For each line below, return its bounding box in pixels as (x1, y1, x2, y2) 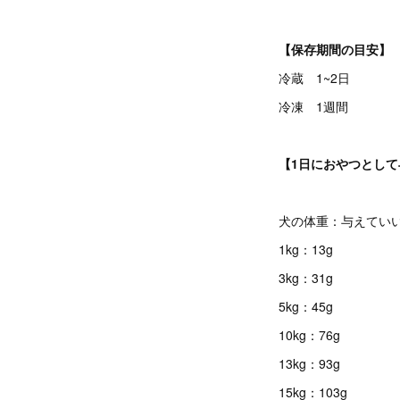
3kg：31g (279, 269, 333, 287)
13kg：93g (279, 354, 340, 372)
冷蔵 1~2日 (279, 69, 350, 87)
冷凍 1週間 (279, 97, 348, 115)
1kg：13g (279, 240, 333, 258)
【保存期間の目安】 (279, 40, 391, 58)
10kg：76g (279, 326, 340, 344)
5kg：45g (279, 297, 333, 315)
